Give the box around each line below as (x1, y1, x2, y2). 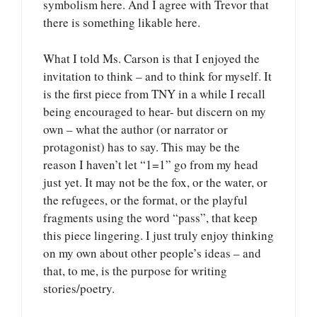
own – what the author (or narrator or (43, 120, 228, 137)
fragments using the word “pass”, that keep (43, 209, 258, 226)
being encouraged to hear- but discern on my (43, 103, 266, 120)
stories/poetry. (43, 279, 115, 296)
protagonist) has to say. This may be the (43, 138, 240, 155)
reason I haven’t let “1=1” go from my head (43, 156, 258, 173)
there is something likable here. (43, 14, 200, 31)
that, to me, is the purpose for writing (43, 262, 227, 279)
